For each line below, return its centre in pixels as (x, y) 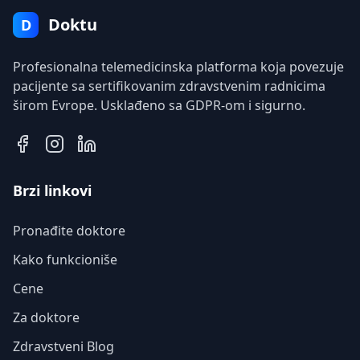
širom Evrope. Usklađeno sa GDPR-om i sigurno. (159, 105)
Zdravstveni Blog (63, 346)
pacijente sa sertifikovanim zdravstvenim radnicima (169, 86)
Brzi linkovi (52, 190)
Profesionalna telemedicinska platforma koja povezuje (178, 67)
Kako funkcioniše (65, 260)
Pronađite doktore (69, 231)
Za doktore (46, 317)
